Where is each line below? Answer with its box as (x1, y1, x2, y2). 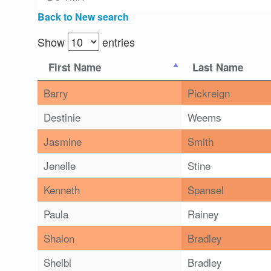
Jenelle (44, 158, 76, 174)
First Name (48, 60, 101, 75)
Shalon (44, 230, 74, 246)
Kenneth (44, 182, 80, 198)
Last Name (192, 60, 243, 75)
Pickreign (188, 85, 230, 101)
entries (99, 34, 135, 50)
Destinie (44, 109, 80, 125)
